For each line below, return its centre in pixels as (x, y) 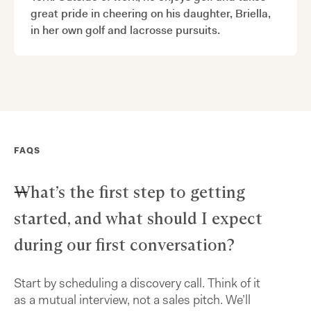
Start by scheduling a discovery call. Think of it (137, 283)
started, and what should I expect (138, 218)
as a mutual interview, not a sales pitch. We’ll (132, 300)
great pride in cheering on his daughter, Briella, (151, 13)
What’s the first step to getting (129, 192)
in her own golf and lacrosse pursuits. (125, 30)
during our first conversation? (124, 244)
